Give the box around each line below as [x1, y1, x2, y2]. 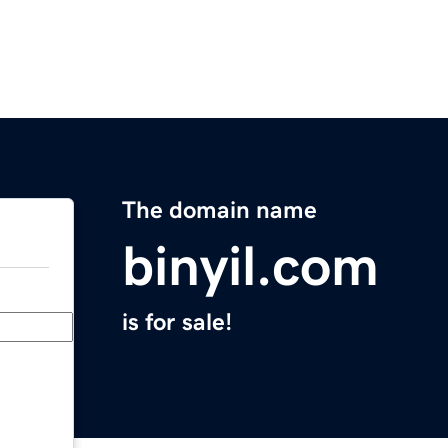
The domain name [122, 198, 317, 223]
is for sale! [122, 310, 232, 335]
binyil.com [122, 238, 379, 295]
